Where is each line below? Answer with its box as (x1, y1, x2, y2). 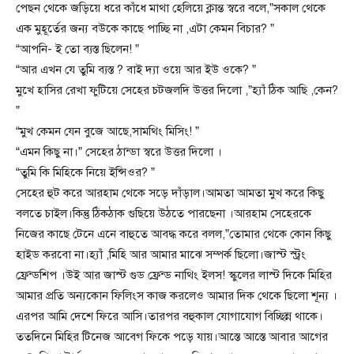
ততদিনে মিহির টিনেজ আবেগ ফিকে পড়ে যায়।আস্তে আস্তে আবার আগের (16, 330, 328, 345)
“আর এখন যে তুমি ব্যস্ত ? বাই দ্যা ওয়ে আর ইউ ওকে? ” (16, 62, 256, 77)
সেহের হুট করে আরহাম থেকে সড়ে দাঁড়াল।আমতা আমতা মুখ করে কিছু (16, 186, 324, 201)
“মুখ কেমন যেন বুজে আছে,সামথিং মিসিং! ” (16, 124, 199, 139)
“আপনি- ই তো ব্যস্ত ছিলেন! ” (16, 42, 139, 57)
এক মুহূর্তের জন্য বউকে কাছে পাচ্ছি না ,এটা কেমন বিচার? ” (16, 21, 274, 36)
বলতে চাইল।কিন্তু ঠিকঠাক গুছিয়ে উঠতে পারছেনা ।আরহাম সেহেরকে (16, 206, 311, 221)
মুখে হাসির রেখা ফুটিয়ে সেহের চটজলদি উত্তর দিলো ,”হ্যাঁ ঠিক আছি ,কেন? (16, 83, 338, 98)
